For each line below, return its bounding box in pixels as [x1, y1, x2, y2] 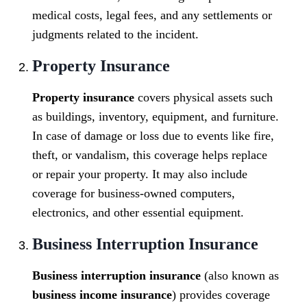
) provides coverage [172, 288, 270, 302]
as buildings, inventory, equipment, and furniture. [32, 110, 279, 124]
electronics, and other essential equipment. [32, 206, 244, 220]
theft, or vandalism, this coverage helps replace [32, 148, 267, 162]
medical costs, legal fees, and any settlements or [32, 8, 272, 23]
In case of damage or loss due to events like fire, [32, 129, 274, 143]
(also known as [201, 269, 279, 283]
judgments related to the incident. [32, 27, 199, 42]
